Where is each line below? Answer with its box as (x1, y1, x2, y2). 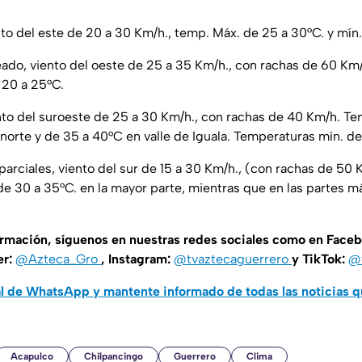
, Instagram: (101, 251, 174, 267)
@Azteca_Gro (15, 251, 101, 267)
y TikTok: (292, 251, 348, 267)
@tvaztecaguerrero (174, 251, 292, 267)
